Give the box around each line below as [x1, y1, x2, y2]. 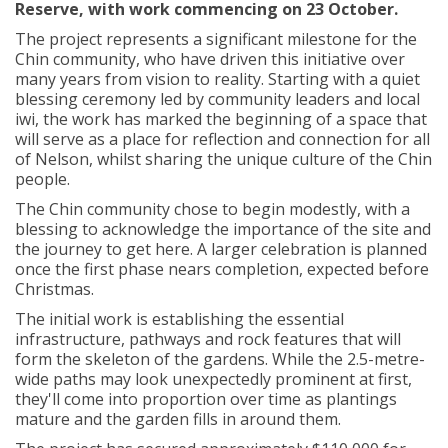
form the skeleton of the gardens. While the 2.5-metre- [15, 347, 425, 370]
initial [49, 307, 90, 330]
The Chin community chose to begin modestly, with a [15, 197, 410, 220]
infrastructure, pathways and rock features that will [15, 327, 401, 350]
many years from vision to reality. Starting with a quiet [15, 67, 420, 90]
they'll [15, 387, 60, 410]
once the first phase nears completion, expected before [15, 257, 429, 280]
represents [106, 27, 189, 50]
